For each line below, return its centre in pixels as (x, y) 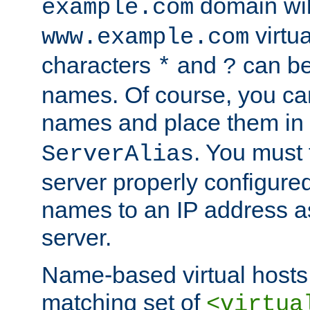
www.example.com (145, 37)
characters (99, 65)
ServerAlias (118, 154)
